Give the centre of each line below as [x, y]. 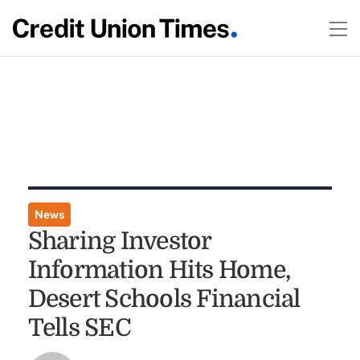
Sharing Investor [119, 241]
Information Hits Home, [159, 270]
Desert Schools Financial [164, 299]
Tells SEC [79, 328]
